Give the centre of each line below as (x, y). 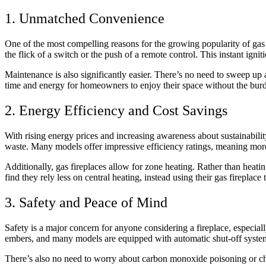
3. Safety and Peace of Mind (86, 203)
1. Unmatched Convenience (85, 19)
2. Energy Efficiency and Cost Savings (116, 111)
